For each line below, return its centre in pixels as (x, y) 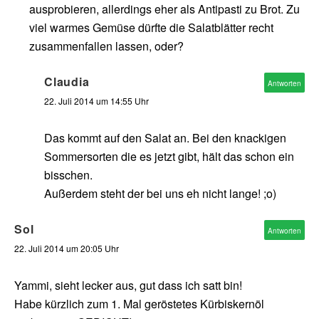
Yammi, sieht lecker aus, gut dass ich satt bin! (128, 286)
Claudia (67, 82)
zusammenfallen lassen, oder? (106, 46)
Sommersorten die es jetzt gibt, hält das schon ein (169, 157)
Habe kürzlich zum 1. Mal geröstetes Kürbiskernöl (139, 304)
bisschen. (68, 175)
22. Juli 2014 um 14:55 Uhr (96, 101)
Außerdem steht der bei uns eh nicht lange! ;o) (160, 194)
